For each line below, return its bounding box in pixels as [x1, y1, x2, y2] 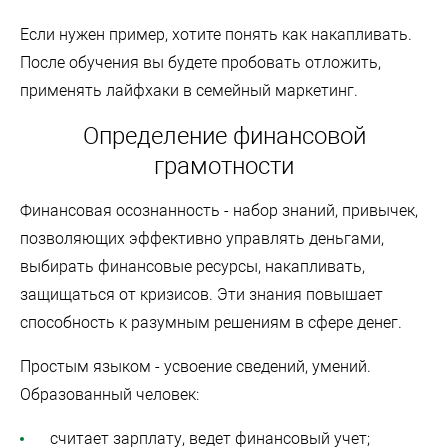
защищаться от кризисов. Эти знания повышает [20, 284, 383, 304]
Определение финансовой [82, 121, 366, 150]
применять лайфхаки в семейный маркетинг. [20, 80, 358, 100]
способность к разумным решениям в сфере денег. [20, 312, 402, 332]
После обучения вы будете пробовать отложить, [20, 52, 381, 72]
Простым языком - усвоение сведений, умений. [20, 356, 371, 376]
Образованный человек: [20, 384, 199, 404]
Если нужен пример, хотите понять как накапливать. [20, 24, 412, 44]
